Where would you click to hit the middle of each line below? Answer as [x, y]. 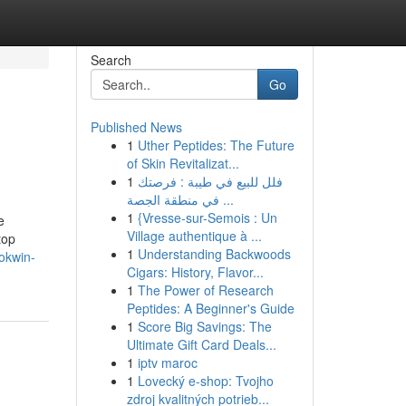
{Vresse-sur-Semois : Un [207, 217]
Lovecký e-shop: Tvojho [205, 381]
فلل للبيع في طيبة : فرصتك [210, 181]
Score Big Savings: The [204, 326]
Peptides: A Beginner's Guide [210, 308]
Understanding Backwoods [214, 254]
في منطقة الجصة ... [226, 199]
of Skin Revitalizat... [183, 163]
